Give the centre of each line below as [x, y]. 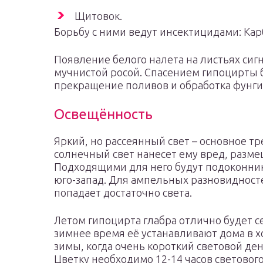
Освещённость [103, 114]
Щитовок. [98, 16]
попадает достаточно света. [123, 193]
